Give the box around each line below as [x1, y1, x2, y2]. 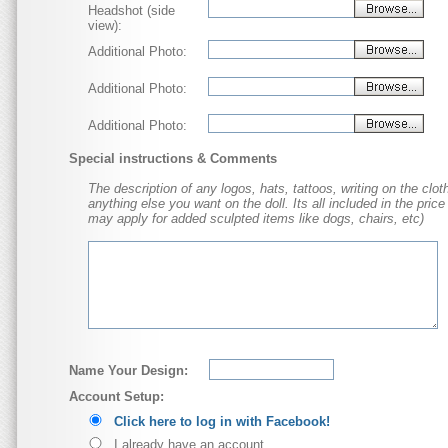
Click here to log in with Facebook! [114, 414, 330, 429]
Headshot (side [88, 3, 175, 18]
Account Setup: [69, 389, 164, 404]
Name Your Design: [69, 363, 188, 378]
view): [88, 18, 122, 33]
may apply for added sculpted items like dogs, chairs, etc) [88, 211, 424, 226]
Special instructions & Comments [69, 151, 277, 166]
